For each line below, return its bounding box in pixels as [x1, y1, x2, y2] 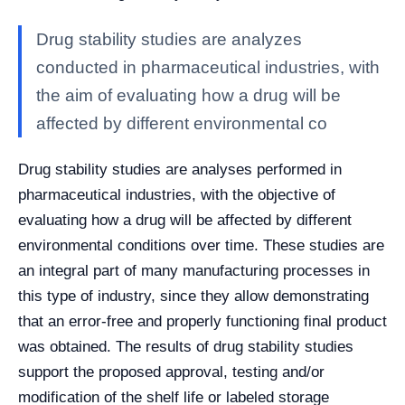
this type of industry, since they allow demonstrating [18, 287, 369, 305]
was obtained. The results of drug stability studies [18, 338, 353, 355]
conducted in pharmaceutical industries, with [36, 58, 380, 77]
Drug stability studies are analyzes [36, 30, 302, 49]
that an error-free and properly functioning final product [18, 313, 387, 330]
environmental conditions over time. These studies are [18, 237, 384, 254]
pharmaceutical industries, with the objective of [18, 186, 335, 203]
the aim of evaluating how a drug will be [36, 86, 341, 105]
